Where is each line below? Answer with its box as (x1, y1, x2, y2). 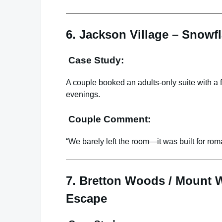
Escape (66, 191, 107, 205)
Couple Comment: (66, 113, 151, 124)
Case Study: (66, 55, 124, 66)
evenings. (66, 90, 100, 99)
